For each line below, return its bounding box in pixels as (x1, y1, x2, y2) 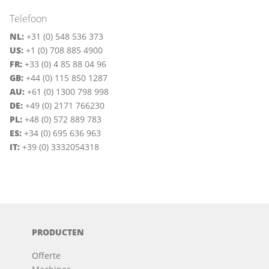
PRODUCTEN (32, 226, 85, 238)
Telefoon (10, 12, 47, 26)
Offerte (32, 250, 61, 262)
